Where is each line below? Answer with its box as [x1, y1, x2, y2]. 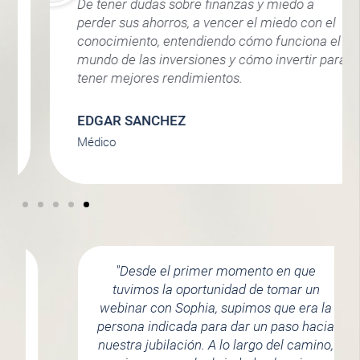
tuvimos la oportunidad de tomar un [76, 281, 284, 298]
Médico [45, 134, 84, 149]
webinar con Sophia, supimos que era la [63, 300, 297, 317]
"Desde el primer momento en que [80, 263, 280, 280]
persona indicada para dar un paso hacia [61, 318, 299, 335]
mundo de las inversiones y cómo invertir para [44, 51, 314, 68]
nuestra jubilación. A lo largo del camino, [62, 337, 298, 354]
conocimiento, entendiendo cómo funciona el [44, 33, 309, 50]
